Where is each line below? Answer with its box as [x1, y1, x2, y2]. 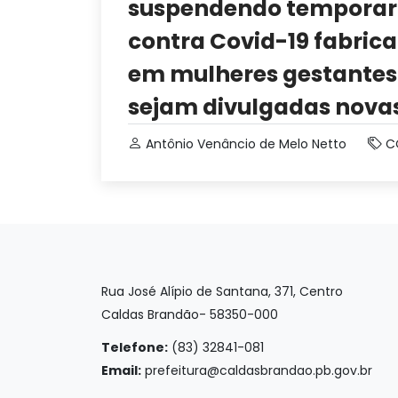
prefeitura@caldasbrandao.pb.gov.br [145, 362, 372, 379]
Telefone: [101, 338, 168, 356]
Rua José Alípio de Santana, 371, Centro [101, 283, 343, 300]
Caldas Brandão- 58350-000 [101, 306, 278, 323]
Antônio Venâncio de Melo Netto [146, 135, 346, 153]
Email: [101, 362, 141, 379]
